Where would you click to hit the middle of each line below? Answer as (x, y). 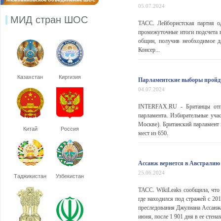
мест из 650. (153, 133)
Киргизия (70, 77)
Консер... (149, 50)
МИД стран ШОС (49, 20)
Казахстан (30, 77)
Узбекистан (70, 176)
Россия (70, 129)
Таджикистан (30, 176)
